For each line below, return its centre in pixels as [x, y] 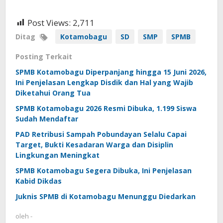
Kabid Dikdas [39, 181]
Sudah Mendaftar [47, 118]
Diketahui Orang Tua [53, 93]
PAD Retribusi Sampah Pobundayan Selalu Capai [101, 134]
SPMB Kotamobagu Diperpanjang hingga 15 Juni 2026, [111, 72]
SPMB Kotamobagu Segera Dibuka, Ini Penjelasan [104, 170]
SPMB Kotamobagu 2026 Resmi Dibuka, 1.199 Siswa [106, 108]
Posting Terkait [44, 56]
